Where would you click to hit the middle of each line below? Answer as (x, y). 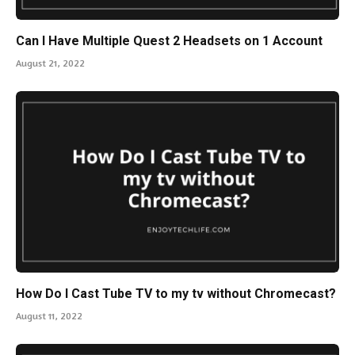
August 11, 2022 (49, 316)
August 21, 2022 (50, 63)
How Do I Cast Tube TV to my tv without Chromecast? (176, 294)
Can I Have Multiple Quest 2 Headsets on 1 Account (169, 40)
